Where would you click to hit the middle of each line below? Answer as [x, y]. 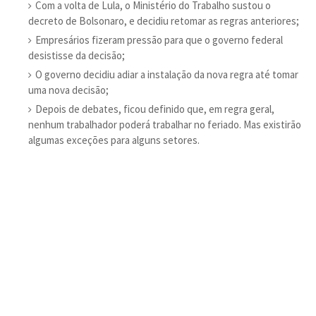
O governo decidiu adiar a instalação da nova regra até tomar [167, 74]
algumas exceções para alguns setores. [114, 140]
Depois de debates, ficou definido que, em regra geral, [155, 109]
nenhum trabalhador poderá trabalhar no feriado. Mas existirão [165, 124]
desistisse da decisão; [77, 55]
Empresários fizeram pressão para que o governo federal [159, 40]
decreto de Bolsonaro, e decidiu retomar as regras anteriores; [164, 21]
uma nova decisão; [68, 90]
